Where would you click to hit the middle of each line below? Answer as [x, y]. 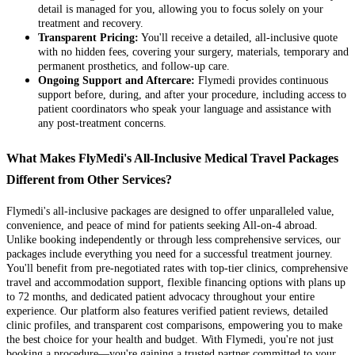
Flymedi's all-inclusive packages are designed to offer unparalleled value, [170, 212]
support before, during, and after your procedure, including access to [192, 94]
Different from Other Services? [89, 179]
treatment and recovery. [91, 23]
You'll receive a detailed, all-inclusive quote [238, 37]
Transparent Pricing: [88, 37]
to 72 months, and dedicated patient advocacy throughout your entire [160, 297]
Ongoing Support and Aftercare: [116, 80]
